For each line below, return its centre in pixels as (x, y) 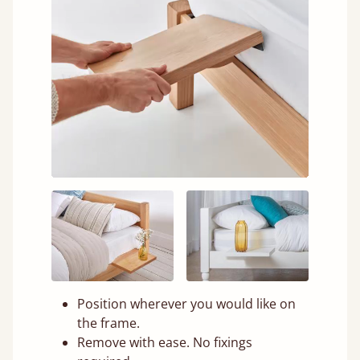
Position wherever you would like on (186, 304)
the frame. (108, 323)
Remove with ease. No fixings (165, 343)
